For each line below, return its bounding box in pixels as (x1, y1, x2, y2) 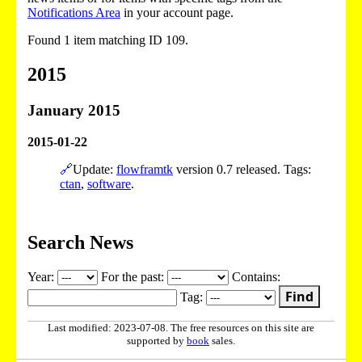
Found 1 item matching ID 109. (27, 33, 188, 48)
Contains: (232, 270, 280, 284)
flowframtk (116, 162, 173, 176)
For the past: (101, 270, 167, 284)
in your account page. (120, 6, 234, 20)
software (87, 176, 131, 191)
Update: (73, 162, 116, 176)
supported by (127, 335, 187, 347)
